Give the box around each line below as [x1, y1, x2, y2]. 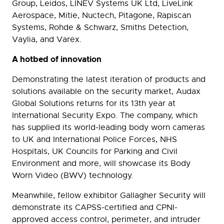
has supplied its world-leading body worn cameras [12, 122, 205, 133]
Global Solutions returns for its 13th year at [12, 98, 175, 109]
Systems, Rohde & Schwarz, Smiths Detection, [12, 22, 188, 33]
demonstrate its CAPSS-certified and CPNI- [12, 202, 177, 213]
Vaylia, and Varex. [12, 34, 81, 45]
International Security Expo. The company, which [12, 110, 197, 121]
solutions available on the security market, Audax [12, 86, 200, 97]
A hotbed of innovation [12, 54, 101, 65]
